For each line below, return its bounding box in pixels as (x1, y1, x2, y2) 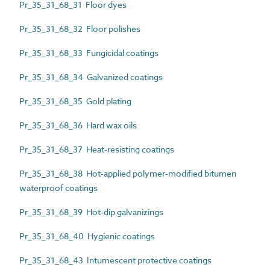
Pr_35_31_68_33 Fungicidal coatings (19, 46, 159, 58)
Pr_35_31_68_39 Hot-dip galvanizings (19, 206, 163, 218)
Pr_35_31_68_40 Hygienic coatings (19, 230, 155, 242)
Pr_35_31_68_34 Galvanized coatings (19, 71, 163, 83)
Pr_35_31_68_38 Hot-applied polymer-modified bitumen (19, 167, 236, 179)
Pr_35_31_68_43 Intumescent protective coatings (19, 254, 212, 266)
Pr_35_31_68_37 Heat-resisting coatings (19, 143, 174, 155)
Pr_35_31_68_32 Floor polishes (19, 22, 140, 34)
